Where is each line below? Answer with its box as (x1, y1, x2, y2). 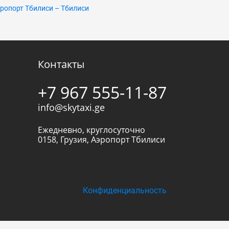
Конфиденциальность (83, 186, 167, 195)
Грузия (60, 134, 87, 145)
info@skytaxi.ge (38, 101, 105, 113)
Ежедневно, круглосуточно (38, 124, 145, 135)
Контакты (38, 57, 84, 71)
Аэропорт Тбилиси (91, 134, 165, 145)
